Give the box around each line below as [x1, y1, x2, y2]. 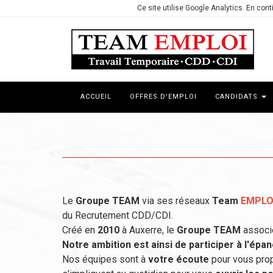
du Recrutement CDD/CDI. [62, 210, 173, 221]
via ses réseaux [140, 195, 212, 207]
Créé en [62, 224, 97, 236]
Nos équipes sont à [62, 253, 148, 265]
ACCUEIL [80, 93, 112, 101]
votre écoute [148, 253, 209, 265]
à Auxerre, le [119, 224, 177, 236]
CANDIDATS [215, 93, 260, 101]
